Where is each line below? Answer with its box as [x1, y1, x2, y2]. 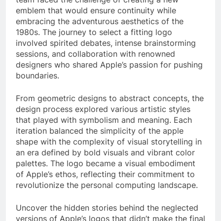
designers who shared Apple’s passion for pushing [16, 60, 203, 70]
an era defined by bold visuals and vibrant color [16, 147, 195, 158]
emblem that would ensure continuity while [16, 5, 176, 16]
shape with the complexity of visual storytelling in [16, 137, 202, 147]
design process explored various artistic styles [16, 104, 190, 114]
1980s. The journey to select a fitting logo [16, 27, 172, 37]
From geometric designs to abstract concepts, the [16, 93, 204, 104]
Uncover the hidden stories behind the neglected [16, 203, 198, 213]
